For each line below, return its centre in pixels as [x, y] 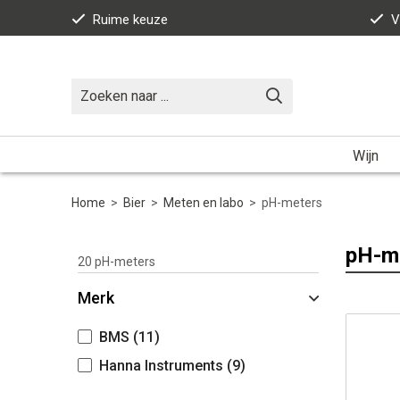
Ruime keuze [130, 20]
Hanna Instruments [161, 365]
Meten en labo [204, 202]
